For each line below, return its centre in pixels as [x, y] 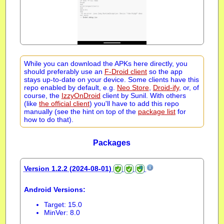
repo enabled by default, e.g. [70, 87]
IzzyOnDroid [81, 95]
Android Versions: [54, 189]
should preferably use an [64, 71]
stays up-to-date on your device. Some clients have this [111, 79]
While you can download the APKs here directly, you [105, 63]
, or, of [189, 87]
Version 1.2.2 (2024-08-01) [68, 168]
